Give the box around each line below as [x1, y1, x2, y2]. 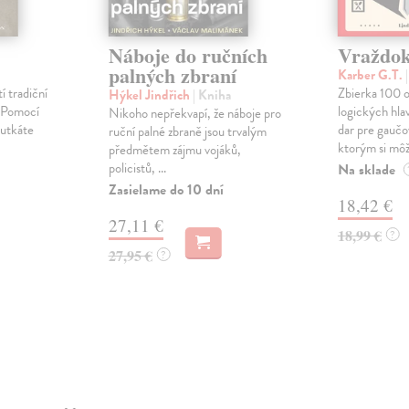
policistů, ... [108, 158, 166, 179]
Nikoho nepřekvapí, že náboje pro [108, 103, 281, 124]
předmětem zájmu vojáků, [108, 140, 241, 161]
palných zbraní [108, 60, 236, 91]
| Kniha [192, 85, 231, 106]
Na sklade [337, 159, 395, 182]
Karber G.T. [337, 65, 405, 86]
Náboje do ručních [108, 40, 267, 71]
